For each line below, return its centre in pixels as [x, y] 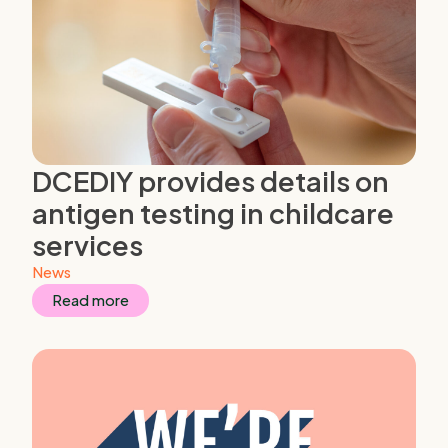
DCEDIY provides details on [210, 181]
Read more [90, 300]
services [87, 245]
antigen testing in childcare [213, 213]
